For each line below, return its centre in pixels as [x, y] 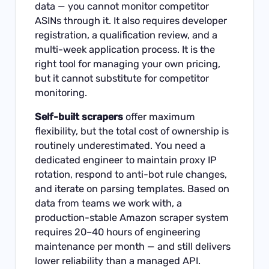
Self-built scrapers [79, 117]
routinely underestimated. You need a [120, 146]
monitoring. [61, 92]
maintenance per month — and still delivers [133, 247]
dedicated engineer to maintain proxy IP [126, 160]
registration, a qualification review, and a [126, 35]
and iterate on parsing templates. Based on [132, 189]
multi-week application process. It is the [125, 49]
